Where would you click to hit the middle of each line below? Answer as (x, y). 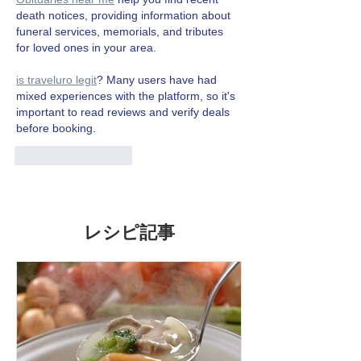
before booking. (56, 128)
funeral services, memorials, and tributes (121, 31)
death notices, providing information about (125, 15)
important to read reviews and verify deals (124, 112)
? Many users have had (158, 79)
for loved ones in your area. (86, 47)
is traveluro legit (56, 79)
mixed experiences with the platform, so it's (127, 95)
